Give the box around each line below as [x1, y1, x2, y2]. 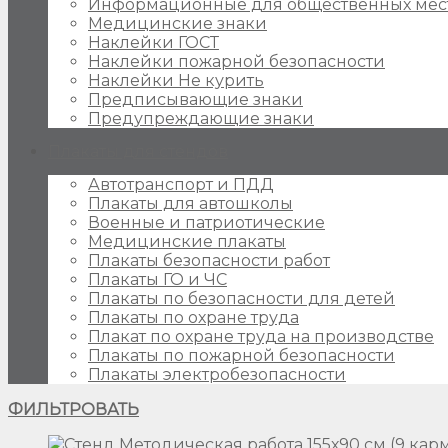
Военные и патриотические [88, 213, 325, 232]
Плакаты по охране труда [88, 308, 299, 327]
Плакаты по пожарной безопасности [88, 346, 395, 365]
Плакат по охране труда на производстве [88, 327, 434, 346]
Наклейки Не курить [88, 71, 264, 90]
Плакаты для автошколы [88, 194, 293, 213]
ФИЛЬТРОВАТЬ [8, 400, 139, 419]
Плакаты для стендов [48, 142, 228, 161]
